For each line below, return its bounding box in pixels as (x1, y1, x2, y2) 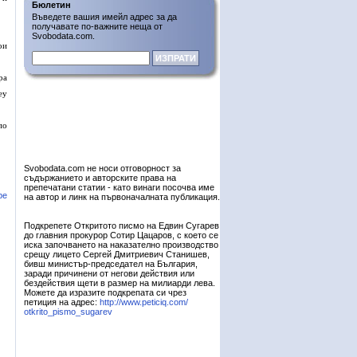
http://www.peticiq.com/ (100, 297, 188, 307)
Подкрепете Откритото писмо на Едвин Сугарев (24, 221, 219, 230)
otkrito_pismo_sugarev (24, 307, 112, 316)
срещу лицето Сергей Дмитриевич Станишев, (24, 249, 210, 259)
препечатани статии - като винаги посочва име (24, 182, 214, 192)
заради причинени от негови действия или (24, 269, 194, 278)
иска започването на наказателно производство (24, 240, 218, 249)
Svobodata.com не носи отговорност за (24, 163, 181, 173)
